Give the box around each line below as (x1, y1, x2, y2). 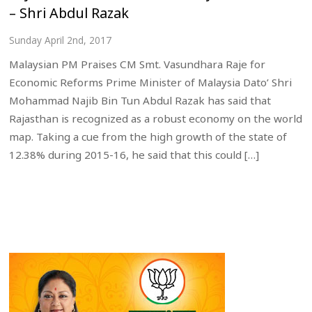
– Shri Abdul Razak (9, 3, 130, 22)
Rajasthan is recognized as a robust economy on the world (9, 111, 303, 125)
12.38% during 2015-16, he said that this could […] (9, 147, 260, 162)
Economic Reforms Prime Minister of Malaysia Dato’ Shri (9, 75, 292, 89)
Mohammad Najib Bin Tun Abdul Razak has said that (9, 93, 272, 107)
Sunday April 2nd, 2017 (9, 33, 112, 47)
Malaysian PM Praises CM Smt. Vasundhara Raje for (9, 56, 266, 71)
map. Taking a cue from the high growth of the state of (9, 129, 288, 143)
